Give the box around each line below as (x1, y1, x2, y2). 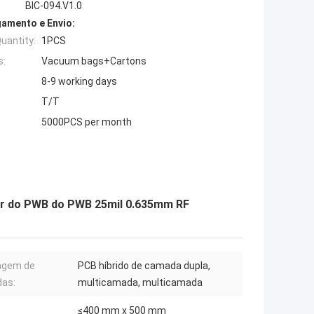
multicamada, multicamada (78, 277, 203, 289)
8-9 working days (41, 76, 117, 88)
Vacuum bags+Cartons (41, 55, 146, 67)
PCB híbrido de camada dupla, (78, 260, 210, 272)
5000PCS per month (41, 116, 132, 128)
